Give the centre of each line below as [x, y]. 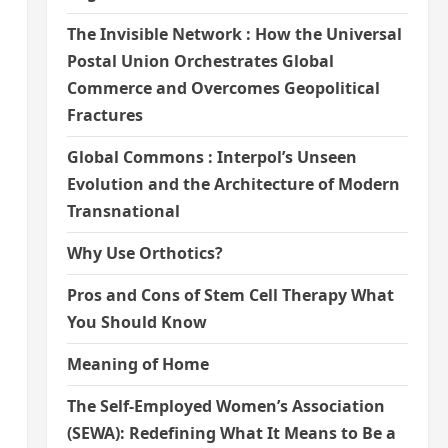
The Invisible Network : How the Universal [234, 34]
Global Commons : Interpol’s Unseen [211, 157]
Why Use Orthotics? [144, 253]
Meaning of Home [137, 364]
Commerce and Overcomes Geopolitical [223, 88]
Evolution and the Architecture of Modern [233, 184]
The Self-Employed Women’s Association [225, 406]
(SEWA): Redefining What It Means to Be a [231, 433]
